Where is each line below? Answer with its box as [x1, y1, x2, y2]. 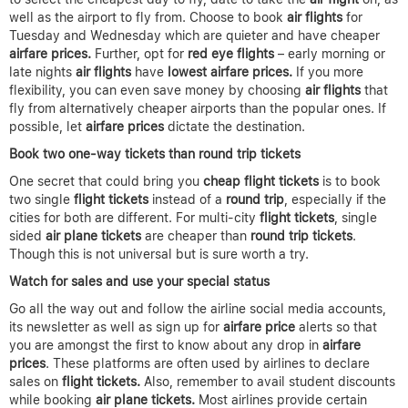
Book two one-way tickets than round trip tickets [9, 147, 301, 162]
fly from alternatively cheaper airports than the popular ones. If [9, 101, 386, 117]
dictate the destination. [164, 119, 305, 135]
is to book [319, 174, 381, 189]
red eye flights [188, 46, 274, 62]
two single [9, 192, 74, 208]
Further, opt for [91, 46, 188, 62]
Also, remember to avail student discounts [144, 374, 395, 390]
